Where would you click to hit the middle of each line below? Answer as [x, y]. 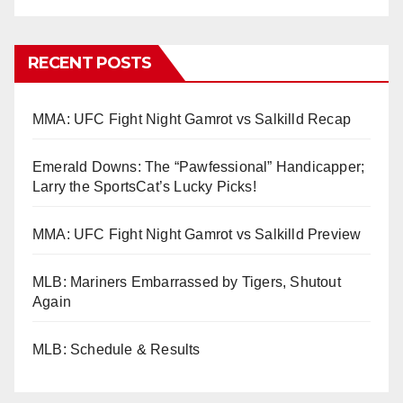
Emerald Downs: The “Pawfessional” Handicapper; [199, 167]
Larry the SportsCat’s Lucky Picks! [144, 187]
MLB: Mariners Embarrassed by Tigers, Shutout [187, 282]
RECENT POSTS [90, 63]
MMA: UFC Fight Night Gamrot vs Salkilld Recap [192, 120]
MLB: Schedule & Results [116, 350]
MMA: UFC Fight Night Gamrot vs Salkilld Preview [197, 235]
